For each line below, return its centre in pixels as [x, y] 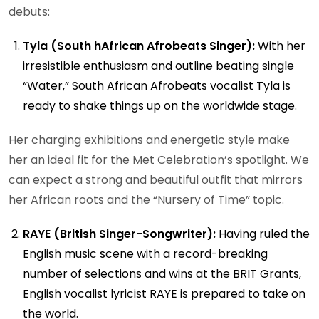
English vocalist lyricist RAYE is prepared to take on [164, 293]
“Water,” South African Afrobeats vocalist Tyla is [157, 85]
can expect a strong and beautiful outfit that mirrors [156, 179]
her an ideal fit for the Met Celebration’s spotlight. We [159, 159]
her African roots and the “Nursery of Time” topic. [146, 199]
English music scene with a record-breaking [145, 253]
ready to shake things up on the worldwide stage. [160, 105]
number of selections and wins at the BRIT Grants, [162, 273]
